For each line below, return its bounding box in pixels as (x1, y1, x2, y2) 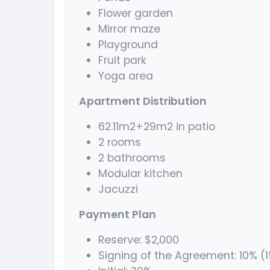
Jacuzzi (98, 182, 138, 197)
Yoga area (98, 69, 153, 84)
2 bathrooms (98, 151, 166, 166)
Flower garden (98, 6, 173, 21)
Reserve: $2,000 (98, 233, 179, 248)
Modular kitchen (98, 166, 183, 181)
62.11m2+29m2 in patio (98, 119, 215, 134)
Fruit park (98, 53, 146, 68)
